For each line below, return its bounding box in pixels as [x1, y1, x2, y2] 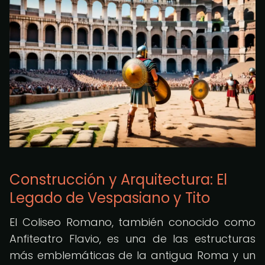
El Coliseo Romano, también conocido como [9, 215, 256, 230]
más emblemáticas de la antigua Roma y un [9, 248, 256, 263]
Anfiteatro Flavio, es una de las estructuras [9, 231, 256, 246]
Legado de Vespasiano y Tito [9, 188, 210, 208]
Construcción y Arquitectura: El [9, 170, 227, 189]
